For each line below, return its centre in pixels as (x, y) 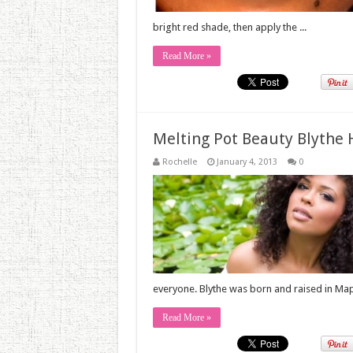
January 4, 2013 (247, 162)
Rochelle (179, 162)
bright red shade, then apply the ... (229, 27)
